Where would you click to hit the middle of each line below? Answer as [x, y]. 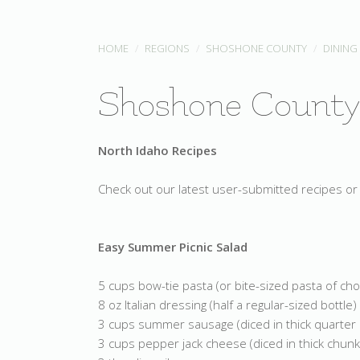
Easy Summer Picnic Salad [173, 247]
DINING [340, 48]
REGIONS [167, 48]
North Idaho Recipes [157, 150]
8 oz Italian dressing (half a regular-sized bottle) [227, 305]
